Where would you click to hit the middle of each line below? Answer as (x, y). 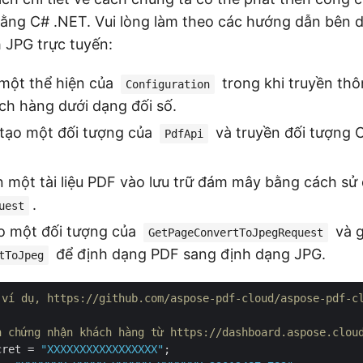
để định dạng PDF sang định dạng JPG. (189, 254)
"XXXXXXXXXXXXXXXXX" (102, 349)
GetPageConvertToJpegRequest (236, 233)
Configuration (168, 84)
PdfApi (184, 134)
